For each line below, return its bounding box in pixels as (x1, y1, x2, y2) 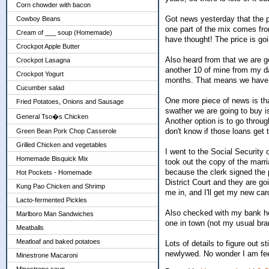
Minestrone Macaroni (16, 252, 77, 259)
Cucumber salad (16, 84, 64, 91)
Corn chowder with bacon (16, 1, 91, 8)
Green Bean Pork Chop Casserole (16, 127, 116, 134)
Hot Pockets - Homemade (16, 169, 92, 176)
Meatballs (16, 224, 44, 231)
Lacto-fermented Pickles (16, 196, 87, 204)
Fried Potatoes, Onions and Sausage (16, 98, 124, 105)
